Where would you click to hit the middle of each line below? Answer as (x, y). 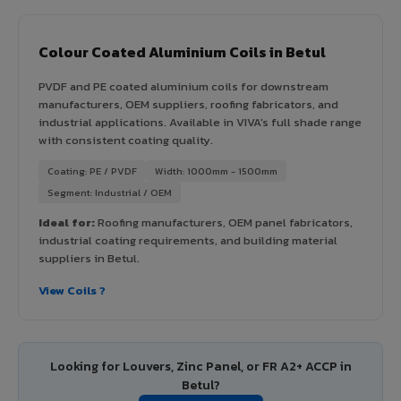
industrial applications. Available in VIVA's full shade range (200, 122)
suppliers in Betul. (89, 258)
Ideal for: (67, 222)
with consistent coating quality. (126, 140)
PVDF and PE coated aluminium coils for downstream (183, 86)
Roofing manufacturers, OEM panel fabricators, (224, 222)
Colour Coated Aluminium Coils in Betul (182, 51)
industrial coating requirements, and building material (188, 240)
